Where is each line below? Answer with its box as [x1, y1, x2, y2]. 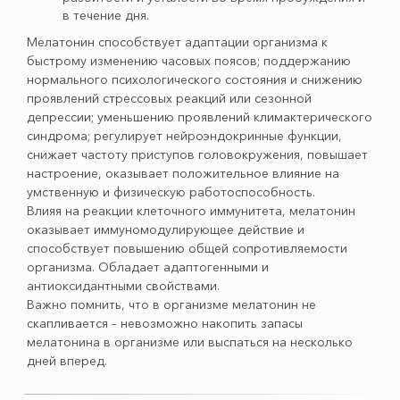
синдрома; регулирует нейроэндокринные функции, [27, 128, 342, 144]
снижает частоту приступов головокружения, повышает [27, 146, 368, 162]
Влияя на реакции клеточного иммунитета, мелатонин [27, 203, 355, 219]
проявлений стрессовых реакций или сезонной [27, 90, 312, 106]
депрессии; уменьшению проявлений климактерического [27, 109, 372, 125]
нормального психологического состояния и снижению [27, 71, 362, 87]
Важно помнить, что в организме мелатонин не [27, 296, 316, 312]
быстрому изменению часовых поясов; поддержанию [27, 53, 351, 69]
